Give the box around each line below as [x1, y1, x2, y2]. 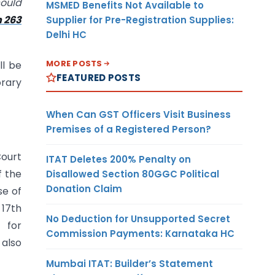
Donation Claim [46, 182, 122, 195]
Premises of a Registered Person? [46, 122, 211, 136]
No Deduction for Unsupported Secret [46, 212, 230, 225]
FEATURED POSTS [56, 71, 141, 84]
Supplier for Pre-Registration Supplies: [46, 13, 234, 26]
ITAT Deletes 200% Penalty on [46, 152, 191, 166]
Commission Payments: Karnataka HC [46, 227, 234, 240]
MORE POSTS [46, 57, 103, 69]
